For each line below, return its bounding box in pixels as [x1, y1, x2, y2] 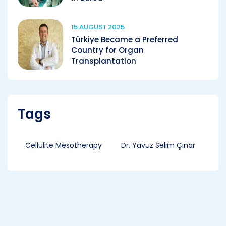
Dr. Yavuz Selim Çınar [121, 140, 195, 150]
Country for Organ [71, 45, 144, 55]
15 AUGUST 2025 [71, 22, 125, 32]
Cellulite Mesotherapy [25, 140, 102, 150]
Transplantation [71, 55, 136, 66]
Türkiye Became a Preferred [71, 34, 178, 45]
